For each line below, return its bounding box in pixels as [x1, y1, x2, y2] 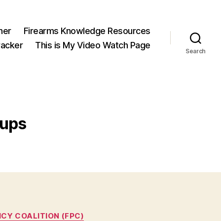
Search [185, 47, 206, 55]
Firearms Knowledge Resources [23, 25, 150, 36]
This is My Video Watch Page [35, 39, 150, 50]
